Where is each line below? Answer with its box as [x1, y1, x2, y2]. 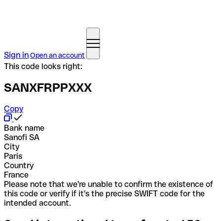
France [4, 170, 29, 180]
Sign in [4, 50, 29, 60]
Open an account [30, 51, 85, 59]
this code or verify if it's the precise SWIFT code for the [4, 188, 205, 198]
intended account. [4, 198, 71, 208]
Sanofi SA [4, 132, 39, 142]
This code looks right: [4, 62, 82, 71]
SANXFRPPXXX [4, 80, 92, 94]
